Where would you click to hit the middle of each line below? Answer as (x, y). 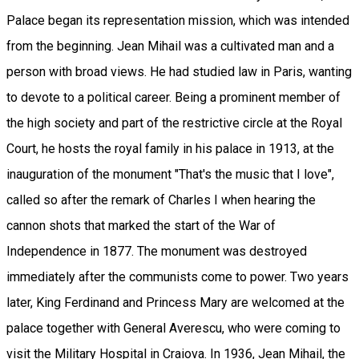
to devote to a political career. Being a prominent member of (173, 97)
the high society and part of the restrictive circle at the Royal (174, 123)
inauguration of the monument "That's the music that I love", (170, 174)
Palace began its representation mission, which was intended (178, 20)
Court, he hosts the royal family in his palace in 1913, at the (170, 148)
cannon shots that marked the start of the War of (141, 225)
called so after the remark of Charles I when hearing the (161, 200)
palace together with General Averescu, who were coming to (173, 328)
